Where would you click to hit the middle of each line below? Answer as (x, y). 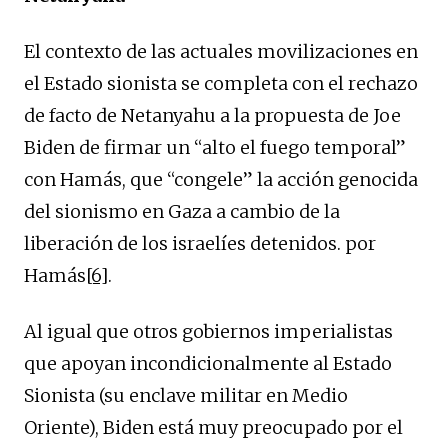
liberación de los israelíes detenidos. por (200, 243)
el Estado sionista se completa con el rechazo (221, 83)
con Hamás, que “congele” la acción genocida (221, 179)
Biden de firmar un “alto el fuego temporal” (215, 147)
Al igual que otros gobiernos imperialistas (208, 331)
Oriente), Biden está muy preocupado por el (213, 427)
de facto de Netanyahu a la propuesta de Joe (212, 115)
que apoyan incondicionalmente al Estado (208, 363)
